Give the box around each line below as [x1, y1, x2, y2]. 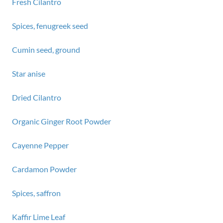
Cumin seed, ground [12, 45, 80, 54]
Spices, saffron [12, 188, 61, 198]
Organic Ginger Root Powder [12, 116, 111, 126]
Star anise [12, 69, 45, 78]
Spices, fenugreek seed [12, 21, 88, 30]
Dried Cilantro [12, 93, 61, 102]
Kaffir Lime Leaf [12, 212, 65, 222]
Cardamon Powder [12, 164, 77, 174]
